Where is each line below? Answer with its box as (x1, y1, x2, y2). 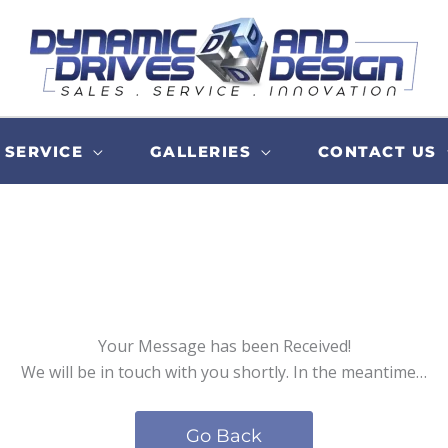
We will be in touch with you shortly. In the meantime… (21, 361, 427, 384)
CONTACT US (317, 141, 437, 161)
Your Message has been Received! (97, 335, 351, 358)
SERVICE (4, 141, 84, 161)
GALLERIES (149, 141, 252, 161)
